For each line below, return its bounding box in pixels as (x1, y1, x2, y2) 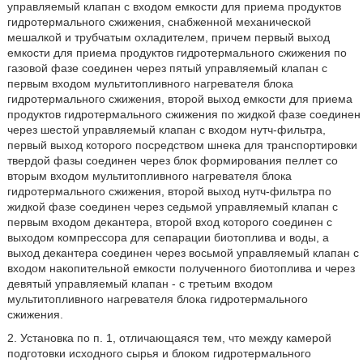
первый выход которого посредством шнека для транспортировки (6, 139, 357, 152)
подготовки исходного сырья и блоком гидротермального (6, 347, 311, 360)
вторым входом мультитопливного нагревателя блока (6, 169, 292, 182)
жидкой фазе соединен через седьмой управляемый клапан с (6, 200, 338, 213)
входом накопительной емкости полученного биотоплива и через (6, 262, 355, 275)
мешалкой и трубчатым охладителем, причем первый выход (6, 31, 330, 44)
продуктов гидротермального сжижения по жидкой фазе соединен (6, 108, 361, 121)
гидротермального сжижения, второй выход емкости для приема (6, 92, 352, 105)
